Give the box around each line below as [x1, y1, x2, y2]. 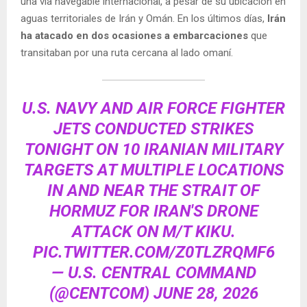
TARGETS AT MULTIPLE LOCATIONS [23, 160, 284, 180]
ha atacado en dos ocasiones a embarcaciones [21, 29, 248, 42]
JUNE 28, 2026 [153, 283, 258, 303]
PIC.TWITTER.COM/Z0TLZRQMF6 [32, 242, 275, 262]
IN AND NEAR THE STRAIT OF [47, 180, 260, 200]
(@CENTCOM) [49, 283, 153, 303]
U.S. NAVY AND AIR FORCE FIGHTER [22, 98, 285, 118]
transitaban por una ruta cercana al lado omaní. [21, 46, 233, 59]
